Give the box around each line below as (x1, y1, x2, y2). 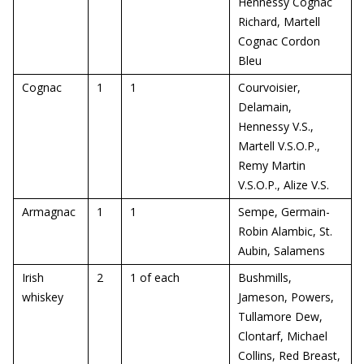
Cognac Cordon (238, 33, 320, 49)
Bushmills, (238, 270, 292, 285)
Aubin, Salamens (238, 243, 325, 258)
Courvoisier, (238, 80, 301, 95)
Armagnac (22, 204, 76, 219)
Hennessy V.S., (238, 119, 314, 134)
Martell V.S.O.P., (238, 138, 320, 154)
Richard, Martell (238, 14, 320, 29)
